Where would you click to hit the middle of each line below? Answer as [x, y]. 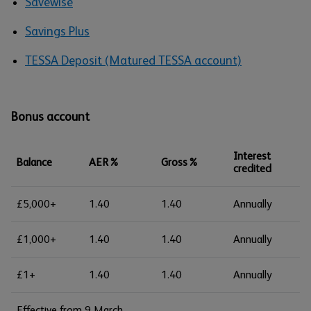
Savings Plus [57, 31]
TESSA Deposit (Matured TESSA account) [133, 60]
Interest [252, 156]
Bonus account [50, 117]
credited [252, 168]
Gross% [180, 162]
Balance [34, 162]
